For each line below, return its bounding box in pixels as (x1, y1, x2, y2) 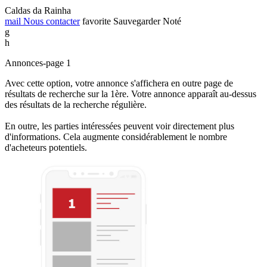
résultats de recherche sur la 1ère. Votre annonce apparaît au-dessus (5, 88, 256, 99)
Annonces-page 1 (5, 57, 71, 68)
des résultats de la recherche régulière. (5, 99, 147, 110)
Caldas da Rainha (5, 5, 71, 15)
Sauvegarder (113, 15, 160, 26)
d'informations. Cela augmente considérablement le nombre (5, 131, 227, 142)
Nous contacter (21, 15, 80, 26)
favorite (82, 15, 111, 26)
